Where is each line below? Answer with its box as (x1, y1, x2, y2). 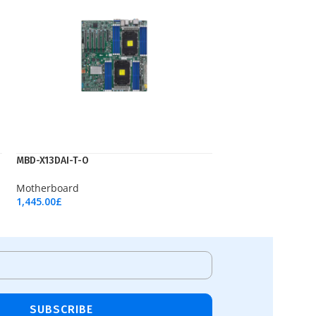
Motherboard (16, 181, 79, 195)
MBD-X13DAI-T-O (16, 154, 89, 166)
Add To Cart (16, 207, 67, 220)
